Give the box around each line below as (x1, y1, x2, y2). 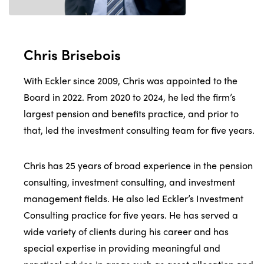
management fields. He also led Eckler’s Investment (24, 191, 243, 205)
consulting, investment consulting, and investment (24, 174, 235, 189)
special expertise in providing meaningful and (24, 240, 220, 255)
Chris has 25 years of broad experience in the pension (24, 158, 253, 172)
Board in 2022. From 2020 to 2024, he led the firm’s (24, 90, 236, 104)
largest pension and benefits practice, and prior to (24, 106, 239, 120)
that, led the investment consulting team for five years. (24, 123, 255, 137)
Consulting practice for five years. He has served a (24, 207, 238, 222)
